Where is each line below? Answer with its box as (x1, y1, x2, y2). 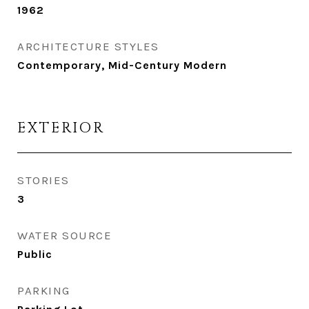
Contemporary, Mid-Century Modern (17, 59, 227, 72)
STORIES (17, 173, 70, 187)
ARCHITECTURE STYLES (17, 39, 159, 53)
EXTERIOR (17, 119, 105, 138)
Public (17, 248, 52, 261)
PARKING (17, 283, 70, 297)
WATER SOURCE (17, 228, 112, 242)
